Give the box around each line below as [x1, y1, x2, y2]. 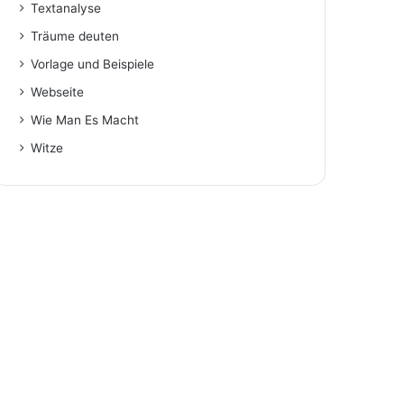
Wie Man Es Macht [31, 113, 140, 127]
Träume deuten [31, 29, 120, 43]
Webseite [31, 85, 85, 99]
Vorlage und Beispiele [31, 57, 155, 71]
